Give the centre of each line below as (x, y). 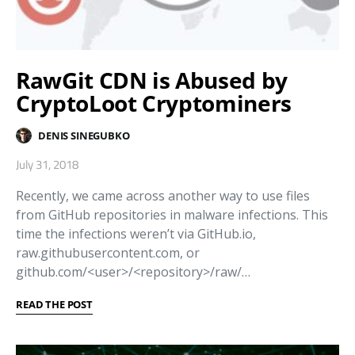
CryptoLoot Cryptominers (154, 103)
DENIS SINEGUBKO (84, 135)
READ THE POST (54, 305)
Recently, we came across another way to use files (163, 196)
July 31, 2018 (47, 165)
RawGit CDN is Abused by (152, 80)
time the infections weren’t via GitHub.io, (136, 234)
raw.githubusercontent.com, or (108, 253)
